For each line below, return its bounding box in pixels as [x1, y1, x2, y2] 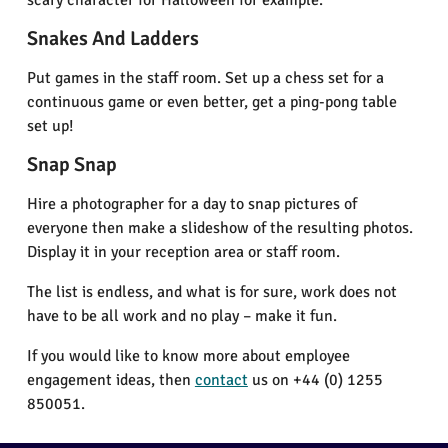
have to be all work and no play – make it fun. [26, 306, 337, 327]
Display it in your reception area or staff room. [26, 242, 340, 263]
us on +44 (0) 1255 [247, 370, 383, 391]
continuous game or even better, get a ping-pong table [26, 92, 397, 113]
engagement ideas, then [26, 370, 195, 391]
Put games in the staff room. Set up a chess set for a [26, 68, 384, 89]
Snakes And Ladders [26, 26, 199, 52]
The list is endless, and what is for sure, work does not [26, 282, 397, 303]
